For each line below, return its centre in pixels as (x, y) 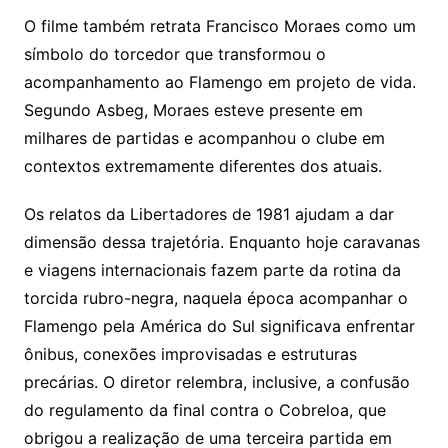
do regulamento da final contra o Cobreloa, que (204, 410)
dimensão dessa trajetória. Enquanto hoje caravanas (221, 242)
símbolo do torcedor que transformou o (174, 54)
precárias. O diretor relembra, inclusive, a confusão (216, 382)
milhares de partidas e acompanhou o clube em (204, 138)
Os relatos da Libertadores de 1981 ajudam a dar (208, 214)
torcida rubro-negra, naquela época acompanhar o (215, 298)
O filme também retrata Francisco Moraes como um (219, 26)
